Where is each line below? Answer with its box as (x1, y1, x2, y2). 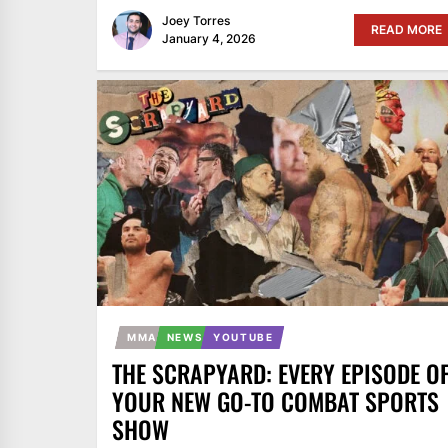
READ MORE (370, 21, 442, 37)
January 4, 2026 (162, 30, 256, 46)
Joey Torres (162, 12, 230, 28)
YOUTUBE (213, 330, 274, 343)
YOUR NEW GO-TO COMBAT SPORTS (112, 382, 439, 419)
